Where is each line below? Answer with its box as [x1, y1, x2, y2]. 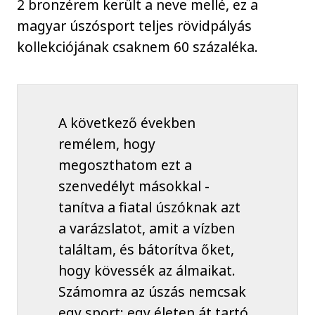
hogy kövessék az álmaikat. [58, 261, 236, 281]
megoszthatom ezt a [58, 155, 192, 175]
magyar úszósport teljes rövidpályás [17, 15, 252, 35]
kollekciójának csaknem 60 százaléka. [17, 37, 259, 56]
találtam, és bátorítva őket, [58, 240, 234, 259]
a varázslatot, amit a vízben [58, 219, 235, 238]
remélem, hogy [58, 134, 155, 154]
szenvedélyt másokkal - [58, 176, 210, 196]
